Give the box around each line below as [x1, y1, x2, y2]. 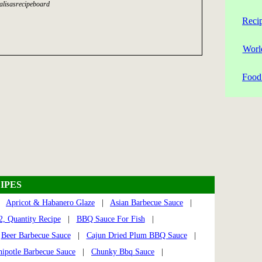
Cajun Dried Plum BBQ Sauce [86, 231, 187, 240]
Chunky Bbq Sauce [91, 247, 154, 256]
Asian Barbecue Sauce [110, 198, 183, 207]
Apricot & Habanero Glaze [6, 198, 95, 207]
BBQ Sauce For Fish [76, 215, 145, 223]
